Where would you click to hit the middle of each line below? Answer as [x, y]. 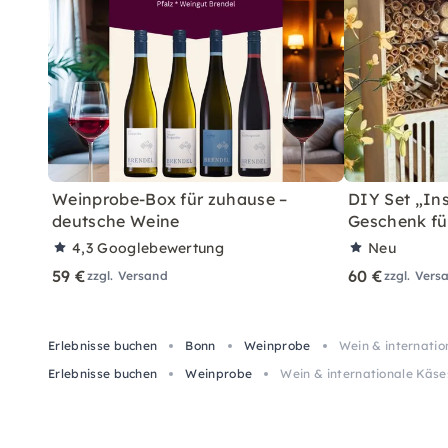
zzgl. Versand [127, 275]
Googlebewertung [161, 247]
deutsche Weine [116, 220]
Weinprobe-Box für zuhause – [170, 198]
